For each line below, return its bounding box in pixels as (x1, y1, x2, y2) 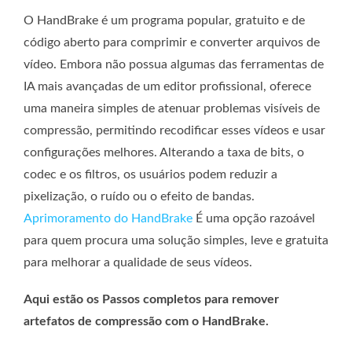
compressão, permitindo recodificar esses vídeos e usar (24, 123, 325, 137)
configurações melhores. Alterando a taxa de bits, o (24, 145, 304, 159)
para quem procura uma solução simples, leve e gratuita (24, 233, 328, 247)
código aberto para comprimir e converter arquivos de (24, 35, 320, 49)
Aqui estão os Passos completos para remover (24, 292, 279, 306)
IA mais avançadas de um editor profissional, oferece (24, 79, 311, 93)
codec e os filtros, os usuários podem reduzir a (24, 167, 277, 181)
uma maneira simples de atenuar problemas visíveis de (24, 101, 320, 115)
